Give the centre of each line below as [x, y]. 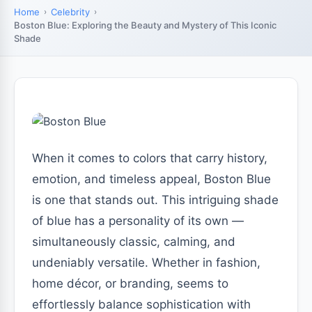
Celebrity [70, 12]
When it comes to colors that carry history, [150, 158]
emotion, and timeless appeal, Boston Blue [151, 179]
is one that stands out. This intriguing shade [155, 200]
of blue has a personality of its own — [138, 221]
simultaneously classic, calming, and [134, 242]
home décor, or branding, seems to [130, 283]
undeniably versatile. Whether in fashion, [146, 263]
